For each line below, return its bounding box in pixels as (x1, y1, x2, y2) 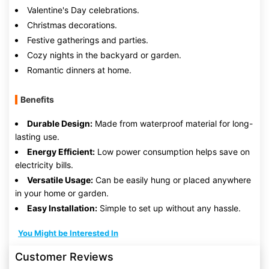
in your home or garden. (15, 188, 109, 198)
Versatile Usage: (27, 175, 93, 185)
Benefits (20, 94, 54, 104)
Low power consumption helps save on (95, 147, 250, 157)
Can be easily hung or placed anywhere (93, 175, 251, 185)
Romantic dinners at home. (27, 65, 131, 75)
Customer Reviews (15, 250, 113, 263)
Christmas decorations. (27, 20, 117, 30)
